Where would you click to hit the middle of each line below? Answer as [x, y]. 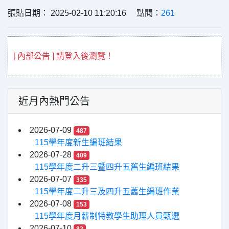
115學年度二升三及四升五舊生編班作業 [107, 191]
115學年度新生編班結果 [78, 142]
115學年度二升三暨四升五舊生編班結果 [107, 167]
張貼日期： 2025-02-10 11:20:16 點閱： [84, 13]
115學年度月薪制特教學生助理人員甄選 [107, 216]
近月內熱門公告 [54, 101]
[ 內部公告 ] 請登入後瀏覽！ [63, 56]
